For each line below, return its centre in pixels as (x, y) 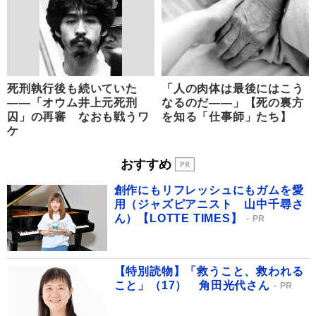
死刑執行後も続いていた (72, 89)
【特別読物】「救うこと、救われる (209, 272)
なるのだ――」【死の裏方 (233, 103)
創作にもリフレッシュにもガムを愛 (209, 190)
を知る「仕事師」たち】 (227, 117)
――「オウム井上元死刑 (72, 103)
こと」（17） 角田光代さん (192, 286)
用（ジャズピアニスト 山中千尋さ (209, 204)
